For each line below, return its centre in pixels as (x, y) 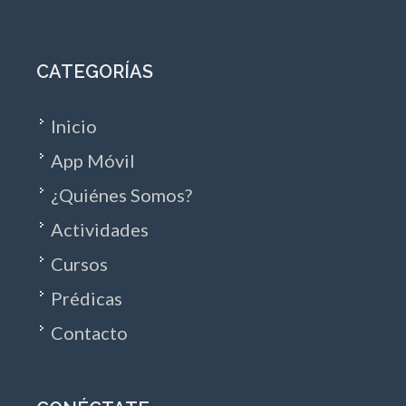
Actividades (100, 230)
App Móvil (93, 161)
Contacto (89, 333)
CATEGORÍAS (95, 72)
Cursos (79, 264)
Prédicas (87, 299)
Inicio (74, 126)
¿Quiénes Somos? (121, 195)
